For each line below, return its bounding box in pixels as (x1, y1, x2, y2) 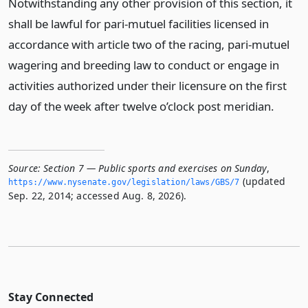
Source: (8, 162, 41, 175)
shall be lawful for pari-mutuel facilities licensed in (8, 16, 269, 32)
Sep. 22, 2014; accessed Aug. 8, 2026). (8, 189, 187, 202)
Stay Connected (8, 289, 93, 305)
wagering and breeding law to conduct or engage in (8, 57, 279, 73)
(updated (239, 175, 285, 188)
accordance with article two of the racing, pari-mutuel (8, 36, 289, 52)
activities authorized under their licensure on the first (8, 78, 287, 93)
